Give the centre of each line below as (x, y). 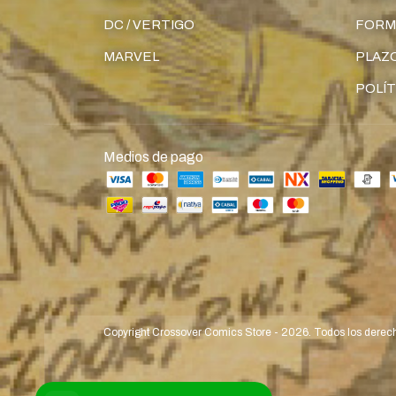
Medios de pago (153, 157)
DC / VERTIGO (149, 25)
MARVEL (131, 57)
